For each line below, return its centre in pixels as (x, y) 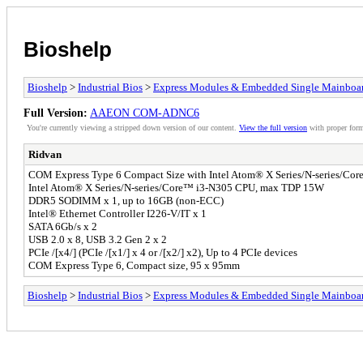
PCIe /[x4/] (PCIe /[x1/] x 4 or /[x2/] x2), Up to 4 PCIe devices (163, 252)
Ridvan (45, 154)
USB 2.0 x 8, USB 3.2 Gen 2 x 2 (98, 239)
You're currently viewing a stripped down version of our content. (133, 127)
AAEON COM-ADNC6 (145, 112)
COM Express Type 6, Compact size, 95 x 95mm (134, 265)
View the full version (273, 127)
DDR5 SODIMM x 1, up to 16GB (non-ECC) (126, 200)
